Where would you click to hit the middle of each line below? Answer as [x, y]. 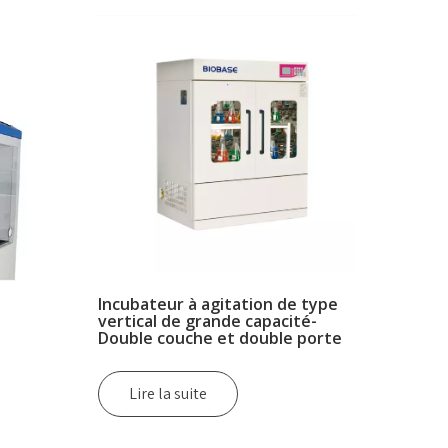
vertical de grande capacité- [208, 321]
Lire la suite [168, 394]
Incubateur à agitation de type [218, 304]
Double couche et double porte [220, 338]
